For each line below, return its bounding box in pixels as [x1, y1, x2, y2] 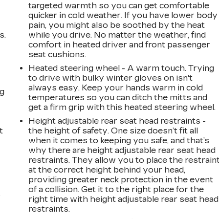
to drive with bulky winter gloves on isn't [28, 73, 193, 83]
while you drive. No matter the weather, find [28, 30, 206, 40]
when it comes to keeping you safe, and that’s [28, 135, 210, 145]
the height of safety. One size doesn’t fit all [28, 126, 198, 135]
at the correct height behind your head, [28, 165, 186, 175]
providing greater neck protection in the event [28, 175, 214, 184]
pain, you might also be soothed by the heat [28, 20, 205, 30]
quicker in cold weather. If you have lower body [28, 10, 218, 20]
